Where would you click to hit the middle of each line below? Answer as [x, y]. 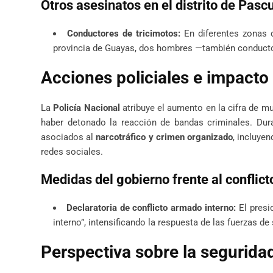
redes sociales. [72, 151]
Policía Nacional [87, 108]
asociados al [69, 137]
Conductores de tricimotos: [123, 33]
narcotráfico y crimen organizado [165, 137]
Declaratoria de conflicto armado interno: [151, 207]
